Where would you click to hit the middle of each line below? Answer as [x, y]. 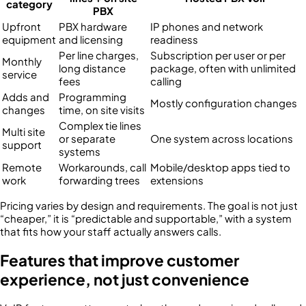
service [19, 74]
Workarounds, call [102, 167]
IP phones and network [207, 26]
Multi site [24, 131]
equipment [29, 39]
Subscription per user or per [218, 55]
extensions [177, 180]
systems [80, 151]
